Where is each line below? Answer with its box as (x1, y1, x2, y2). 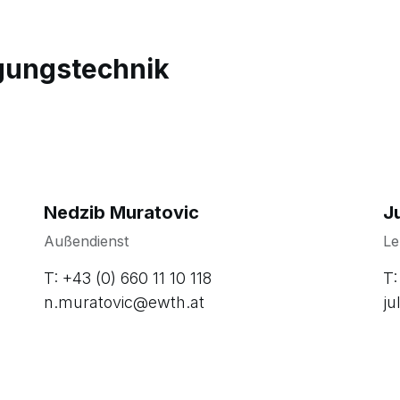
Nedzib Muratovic (44, 201, 199, 223)
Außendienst (44, 231, 129, 250)
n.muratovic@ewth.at (44, 292, 204, 312)
